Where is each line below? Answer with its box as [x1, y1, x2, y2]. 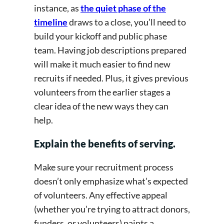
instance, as [34, 2, 80, 13]
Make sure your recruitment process [34, 161, 173, 172]
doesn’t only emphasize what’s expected [34, 175, 188, 186]
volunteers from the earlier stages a [34, 86, 170, 97]
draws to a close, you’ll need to [67, 16, 186, 27]
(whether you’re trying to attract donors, [34, 203, 190, 214]
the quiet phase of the [80, 2, 166, 13]
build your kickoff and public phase [34, 30, 167, 41]
